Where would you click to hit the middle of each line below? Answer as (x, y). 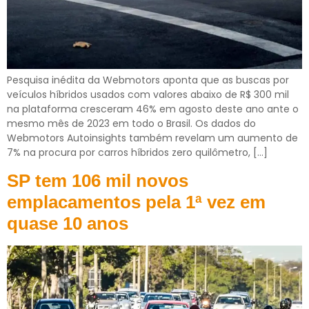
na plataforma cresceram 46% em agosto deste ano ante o (153, 109)
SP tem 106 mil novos (98, 180)
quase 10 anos (68, 223)
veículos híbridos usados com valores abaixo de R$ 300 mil (148, 95)
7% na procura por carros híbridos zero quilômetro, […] (137, 153)
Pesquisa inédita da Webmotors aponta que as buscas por (148, 80)
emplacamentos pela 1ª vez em (136, 202)
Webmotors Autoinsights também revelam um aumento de (152, 138)
